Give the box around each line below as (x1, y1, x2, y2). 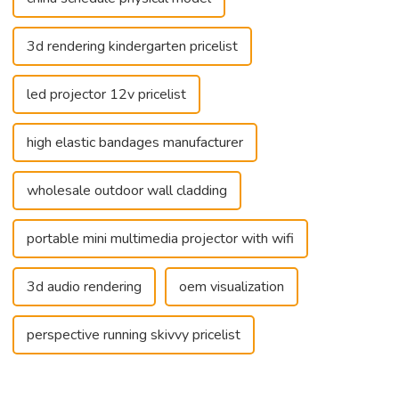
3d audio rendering (26, 276, 142, 297)
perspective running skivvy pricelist (26, 324, 240, 345)
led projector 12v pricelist (26, 84, 186, 104)
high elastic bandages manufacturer (26, 132, 243, 152)
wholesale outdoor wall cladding (26, 180, 227, 200)
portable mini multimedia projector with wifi (26, 228, 294, 248)
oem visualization (178, 276, 284, 297)
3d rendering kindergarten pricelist (26, 36, 238, 56)
